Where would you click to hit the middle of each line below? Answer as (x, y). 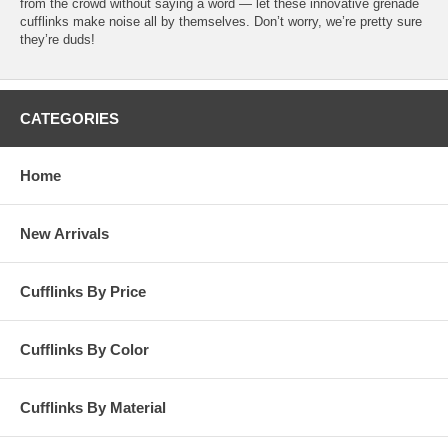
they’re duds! (57, 39)
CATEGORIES (69, 118)
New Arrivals (64, 233)
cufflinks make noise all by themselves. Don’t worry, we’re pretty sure (221, 21)
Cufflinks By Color (84, 349)
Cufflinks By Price (83, 291)
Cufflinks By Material (93, 407)
